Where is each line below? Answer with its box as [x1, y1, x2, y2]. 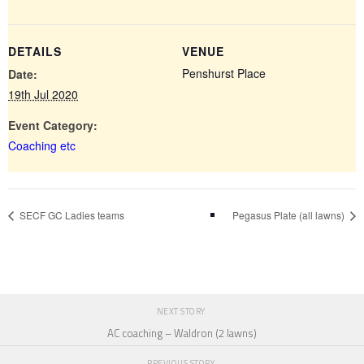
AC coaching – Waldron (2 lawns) [107, 325, 257, 342]
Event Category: [8, 117, 97, 133]
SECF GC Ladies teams [17, 208, 124, 223]
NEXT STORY [156, 304, 208, 318]
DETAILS [8, 43, 62, 59]
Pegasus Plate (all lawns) [232, 208, 347, 223]
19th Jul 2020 [8, 86, 78, 102]
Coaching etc [8, 137, 76, 154]
